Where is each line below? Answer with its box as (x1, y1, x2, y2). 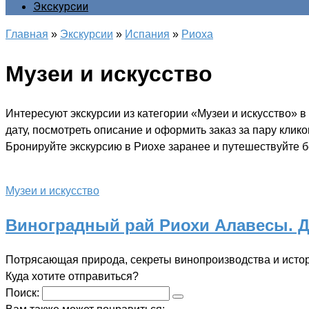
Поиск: (6, 286, 42, 299)
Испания (125, 28, 170, 40)
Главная (6, 28, 48, 40)
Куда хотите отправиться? (6, 270, 139, 282)
